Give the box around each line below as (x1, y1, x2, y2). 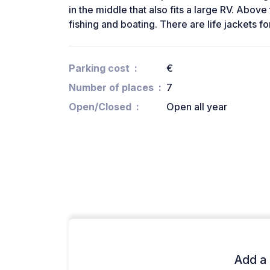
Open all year (166, 101, 227, 113)
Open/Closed (69, 101, 131, 113)
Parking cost (69, 62, 130, 75)
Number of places (69, 81, 154, 94)
